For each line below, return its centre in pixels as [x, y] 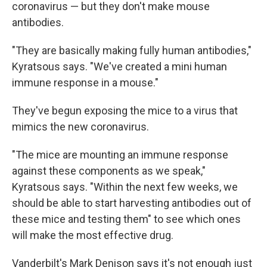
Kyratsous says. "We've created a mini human [119, 66]
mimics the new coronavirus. [80, 127]
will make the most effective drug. [93, 235]
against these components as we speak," [109, 171]
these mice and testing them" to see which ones [126, 219]
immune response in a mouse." [85, 83]
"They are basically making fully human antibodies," [132, 50]
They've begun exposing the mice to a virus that [125, 111]
